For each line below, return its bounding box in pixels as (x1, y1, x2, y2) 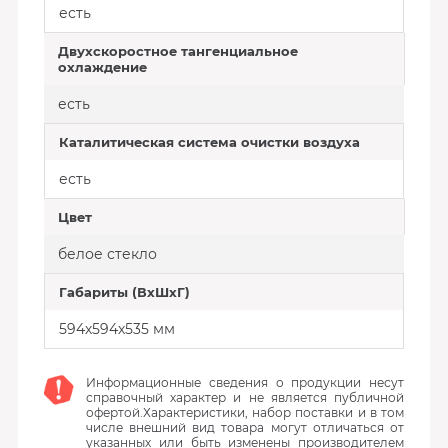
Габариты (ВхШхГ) (58, 284, 190, 300)
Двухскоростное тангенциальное (57, 43, 298, 59)
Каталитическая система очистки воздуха (58, 134, 360, 150)
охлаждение (57, 59, 147, 75)
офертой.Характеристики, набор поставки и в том (85, 405, 405, 420)
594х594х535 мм (58, 320, 175, 338)
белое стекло (57, 245, 157, 263)
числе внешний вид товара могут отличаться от (85, 420, 405, 435)
